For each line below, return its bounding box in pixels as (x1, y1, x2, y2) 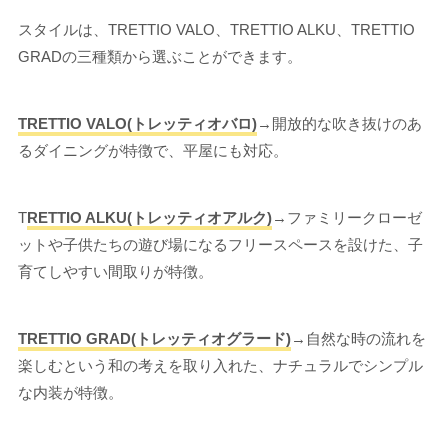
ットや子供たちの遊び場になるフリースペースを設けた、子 (17, 235, 423, 253)
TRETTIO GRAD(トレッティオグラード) (17, 329, 291, 347)
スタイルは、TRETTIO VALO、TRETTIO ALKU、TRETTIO (17, 20, 415, 38)
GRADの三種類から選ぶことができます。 (17, 47, 302, 65)
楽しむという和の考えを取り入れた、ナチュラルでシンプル (17, 356, 423, 374)
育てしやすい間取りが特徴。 (17, 262, 213, 280)
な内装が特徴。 (17, 383, 123, 401)
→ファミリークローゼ (271, 208, 422, 226)
